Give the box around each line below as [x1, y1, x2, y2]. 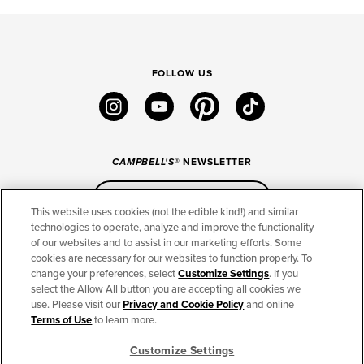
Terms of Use [31, 314, 93, 327]
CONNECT [12, 245, 64, 258]
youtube [173, 94, 214, 109]
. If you [269, 267, 299, 280]
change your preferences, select [31, 267, 179, 280]
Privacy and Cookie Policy [123, 298, 245, 311]
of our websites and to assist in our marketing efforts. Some [31, 236, 302, 249]
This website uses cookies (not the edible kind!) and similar [31, 206, 299, 219]
